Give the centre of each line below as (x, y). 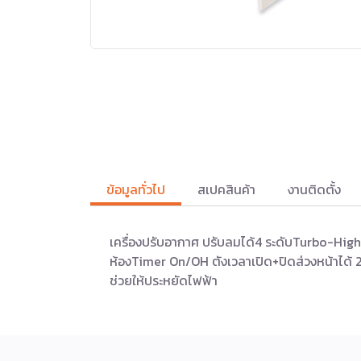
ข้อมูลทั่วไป (136, 189)
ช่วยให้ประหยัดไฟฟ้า (164, 280)
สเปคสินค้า (226, 189)
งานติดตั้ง (314, 189)
